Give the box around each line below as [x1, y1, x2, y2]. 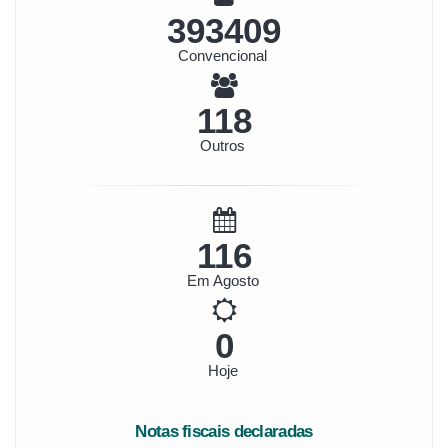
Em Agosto [186, 272, 259, 289]
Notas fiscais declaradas [135, 422, 313, 441]
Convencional [178, 47, 267, 64]
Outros [200, 137, 245, 154]
